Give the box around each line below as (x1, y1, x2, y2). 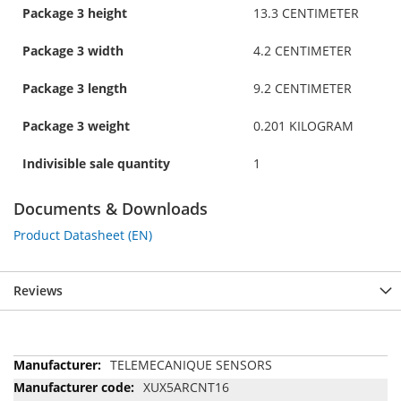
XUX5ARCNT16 (143, 378, 229, 396)
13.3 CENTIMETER (253, 4, 359, 21)
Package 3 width (22, 41, 124, 59)
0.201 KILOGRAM (253, 116, 354, 134)
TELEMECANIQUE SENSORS (110, 355, 272, 373)
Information (13, 372, 83, 390)
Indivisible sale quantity (22, 154, 170, 172)
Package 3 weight (22, 116, 130, 134)
